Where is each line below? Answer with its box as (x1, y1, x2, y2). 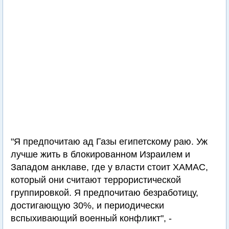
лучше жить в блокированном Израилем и (11, 149, 190, 159)
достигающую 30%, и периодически (11, 200, 164, 211)
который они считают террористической (11, 175, 181, 185)
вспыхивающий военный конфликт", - (11, 213, 172, 223)
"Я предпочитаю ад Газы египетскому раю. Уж (11, 136, 208, 147)
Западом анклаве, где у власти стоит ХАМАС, (11, 162, 208, 172)
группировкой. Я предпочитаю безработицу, (11, 188, 198, 198)
